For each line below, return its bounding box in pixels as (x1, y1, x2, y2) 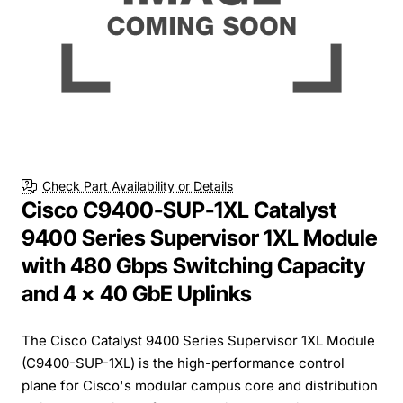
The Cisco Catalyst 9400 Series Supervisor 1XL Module (22, 331, 375, 349)
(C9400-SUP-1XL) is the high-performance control (22, 354, 345, 372)
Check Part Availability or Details (42, 178, 233, 194)
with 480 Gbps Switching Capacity (22, 252, 365, 279)
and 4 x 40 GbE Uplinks (22, 280, 252, 307)
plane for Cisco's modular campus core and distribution (22, 376, 378, 394)
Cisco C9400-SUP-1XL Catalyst (22, 196, 337, 223)
